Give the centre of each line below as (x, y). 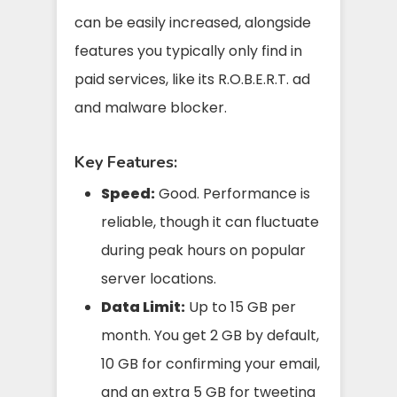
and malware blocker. (151, 107)
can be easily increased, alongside (193, 22)
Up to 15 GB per (241, 307)
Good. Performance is (233, 193)
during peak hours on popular (203, 250)
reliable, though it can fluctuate (210, 222)
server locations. (159, 278)
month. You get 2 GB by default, (210, 335)
